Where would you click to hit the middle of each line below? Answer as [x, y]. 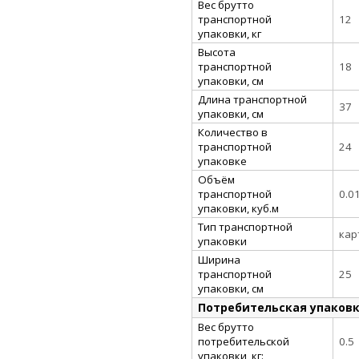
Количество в [233, 132]
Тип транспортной [245, 226]
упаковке [222, 161]
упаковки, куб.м [238, 208]
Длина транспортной [252, 99]
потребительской [244, 341]
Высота [217, 52]
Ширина [219, 259]
